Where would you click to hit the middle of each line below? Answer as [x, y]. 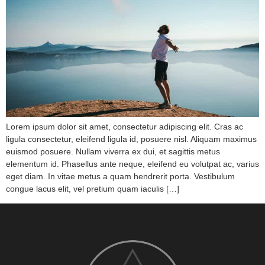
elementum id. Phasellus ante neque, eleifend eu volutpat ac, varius [132, 164]
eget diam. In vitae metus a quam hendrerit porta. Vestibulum [120, 176]
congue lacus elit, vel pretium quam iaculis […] [93, 188]
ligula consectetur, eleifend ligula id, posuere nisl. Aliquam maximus [131, 139]
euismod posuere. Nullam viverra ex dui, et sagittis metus [113, 151]
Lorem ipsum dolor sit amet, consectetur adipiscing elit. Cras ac [125, 126]
